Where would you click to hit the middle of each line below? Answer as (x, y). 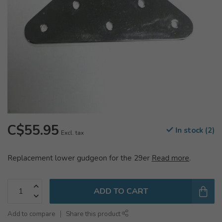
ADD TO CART (121, 191)
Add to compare (31, 214)
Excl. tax (72, 133)
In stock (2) (194, 130)
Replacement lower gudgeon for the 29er (80, 158)
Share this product (94, 214)
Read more (170, 158)
